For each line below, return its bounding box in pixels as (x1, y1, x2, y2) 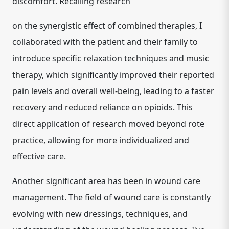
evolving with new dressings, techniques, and (12, 208, 188, 219)
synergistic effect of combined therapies (39, 20, 195, 31)
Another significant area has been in (12, 175, 154, 187)
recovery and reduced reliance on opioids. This (12, 102, 193, 113)
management (12, 192, 64, 203)
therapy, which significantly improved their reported (12, 69, 214, 80)
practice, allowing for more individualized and (12, 134, 189, 146)
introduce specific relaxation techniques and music (12, 53, 209, 64)
